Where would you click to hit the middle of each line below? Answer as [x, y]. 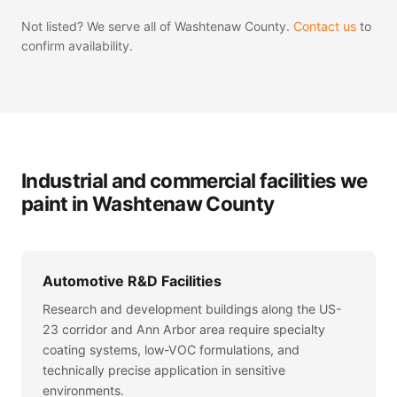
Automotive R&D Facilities [132, 281]
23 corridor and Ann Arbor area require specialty [184, 329]
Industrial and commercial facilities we [195, 181]
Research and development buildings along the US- [192, 308]
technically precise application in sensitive [164, 370]
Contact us [325, 27]
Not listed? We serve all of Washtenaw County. [157, 27]
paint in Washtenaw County [148, 204]
